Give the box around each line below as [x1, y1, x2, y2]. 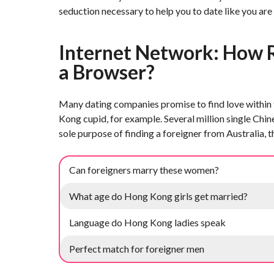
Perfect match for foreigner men [69, 243, 204, 254]
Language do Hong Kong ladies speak [69, 217, 226, 228]
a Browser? [59, 60, 155, 84]
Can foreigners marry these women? [69, 164, 219, 176]
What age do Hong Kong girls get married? [69, 190, 248, 202]
